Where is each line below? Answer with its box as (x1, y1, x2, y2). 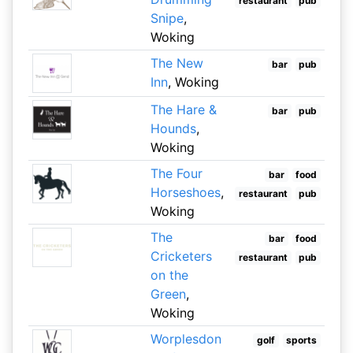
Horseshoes (150, 184, 221, 200)
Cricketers (150, 248, 212, 264)
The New (150, 55, 203, 71)
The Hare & (150, 102, 217, 117)
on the (150, 267, 188, 283)
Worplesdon (150, 331, 221, 347)
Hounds (150, 121, 196, 136)
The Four (150, 165, 203, 181)
